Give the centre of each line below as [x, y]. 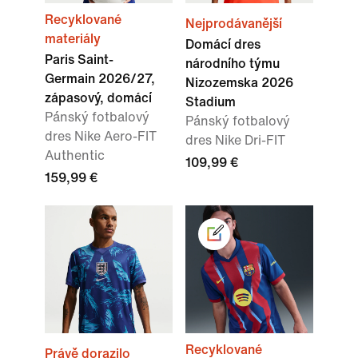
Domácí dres [223, 45]
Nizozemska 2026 [239, 83]
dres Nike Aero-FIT [101, 137]
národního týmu [233, 64]
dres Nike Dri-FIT [235, 141]
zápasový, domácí [98, 98]
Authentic [75, 156]
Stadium [211, 102]
